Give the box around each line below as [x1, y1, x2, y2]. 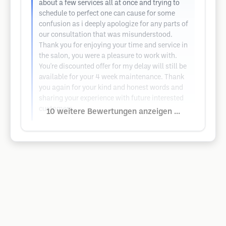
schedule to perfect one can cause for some [39, 11, 175, 17]
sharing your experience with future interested [39, 95, 184, 102]
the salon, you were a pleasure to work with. [39, 53, 177, 60]
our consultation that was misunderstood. [39, 32, 173, 38]
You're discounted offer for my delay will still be [39, 64, 187, 70]
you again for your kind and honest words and [39, 85, 183, 91]
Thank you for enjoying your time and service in [39, 42, 188, 49]
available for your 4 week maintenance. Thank [39, 74, 184, 81]
